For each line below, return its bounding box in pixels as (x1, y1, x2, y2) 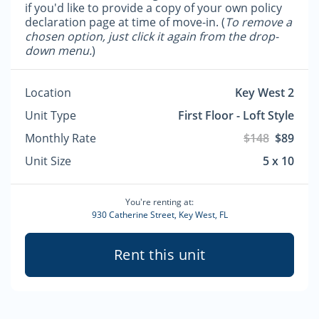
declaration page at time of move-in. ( (25, 14, 225, 30)
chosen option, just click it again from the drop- (25, 28, 278, 44)
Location (25, 85, 71, 100)
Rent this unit (113, 245, 206, 264)
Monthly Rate (25, 130, 96, 146)
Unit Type (25, 108, 76, 123)
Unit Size (25, 153, 71, 169)
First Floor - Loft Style (178, 108, 294, 123)
